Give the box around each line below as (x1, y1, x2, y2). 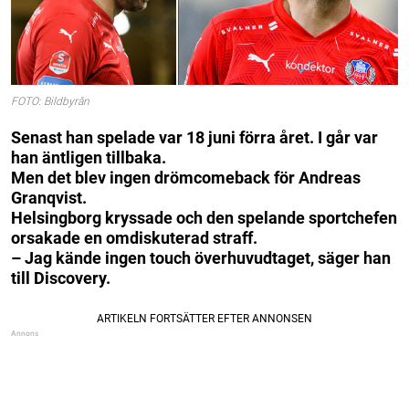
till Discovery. (11, 267, 110, 288)
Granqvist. (11, 187, 87, 207)
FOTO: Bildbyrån (11, 95, 89, 109)
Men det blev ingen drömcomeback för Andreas (11, 167, 361, 187)
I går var (318, 127, 378, 147)
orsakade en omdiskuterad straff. (11, 227, 257, 247)
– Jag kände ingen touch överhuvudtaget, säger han (11, 247, 391, 267)
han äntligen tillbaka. (11, 147, 166, 167)
